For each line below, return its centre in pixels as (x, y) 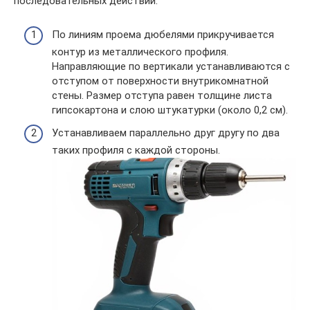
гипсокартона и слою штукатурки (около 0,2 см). (170, 110)
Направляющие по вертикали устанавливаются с (171, 66)
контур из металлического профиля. (140, 52)
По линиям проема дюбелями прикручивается (163, 34)
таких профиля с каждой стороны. (136, 151)
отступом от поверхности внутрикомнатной (160, 81)
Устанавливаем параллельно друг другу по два (166, 133)
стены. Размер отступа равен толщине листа (162, 95)
